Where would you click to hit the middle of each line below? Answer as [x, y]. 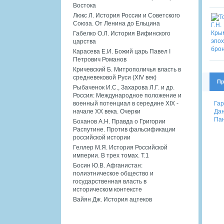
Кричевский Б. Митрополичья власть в [127, 69]
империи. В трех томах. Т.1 [111, 155]
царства [84, 41]
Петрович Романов [100, 59]
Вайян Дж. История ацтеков [112, 199]
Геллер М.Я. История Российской [120, 147]
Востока [84, 5]
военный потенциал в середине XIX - [126, 103]
